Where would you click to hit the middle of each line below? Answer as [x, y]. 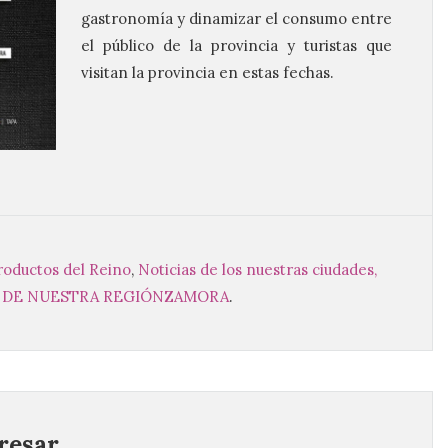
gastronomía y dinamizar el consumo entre [236, 18]
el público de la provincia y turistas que [236, 45]
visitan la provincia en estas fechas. [207, 72]
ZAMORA [196, 296]
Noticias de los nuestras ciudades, [257, 269]
